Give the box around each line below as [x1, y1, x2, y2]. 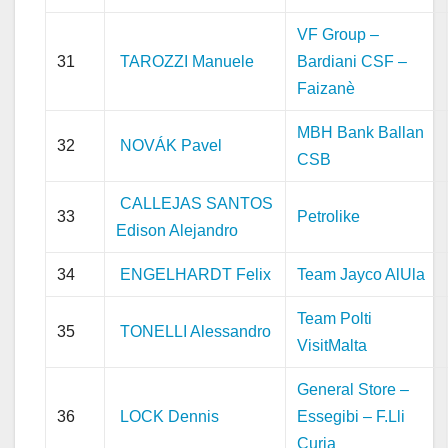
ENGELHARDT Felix [120, 265, 272, 283]
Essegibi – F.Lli [297, 407, 406, 425]
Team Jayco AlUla [297, 265, 426, 283]
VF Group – [297, 25, 380, 43]
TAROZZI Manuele [120, 52, 255, 70]
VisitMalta [297, 336, 368, 354]
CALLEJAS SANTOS [120, 194, 274, 212]
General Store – [297, 380, 410, 398]
